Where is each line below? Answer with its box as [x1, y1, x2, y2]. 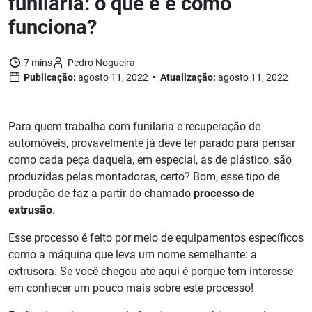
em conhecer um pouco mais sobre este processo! [8, 281, 253, 295]
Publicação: [24, 72, 78, 84]
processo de [194, 187, 255, 201]
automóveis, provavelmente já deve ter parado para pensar [8, 136, 295, 150]
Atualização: [160, 72, 218, 84]
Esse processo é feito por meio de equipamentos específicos [8, 231, 304, 245]
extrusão [8, 203, 52, 217]
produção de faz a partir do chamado [8, 187, 194, 201]
